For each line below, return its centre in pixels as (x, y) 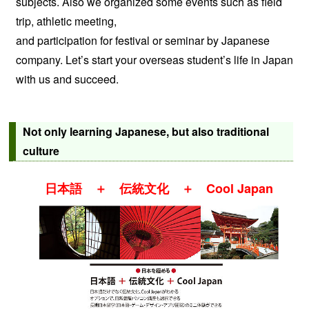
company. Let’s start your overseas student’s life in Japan (155, 60)
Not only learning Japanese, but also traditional (146, 132)
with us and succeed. (68, 79)
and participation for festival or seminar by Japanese (143, 41)
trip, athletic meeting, (67, 21)
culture (41, 151)
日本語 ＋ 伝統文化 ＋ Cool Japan (159, 189)
